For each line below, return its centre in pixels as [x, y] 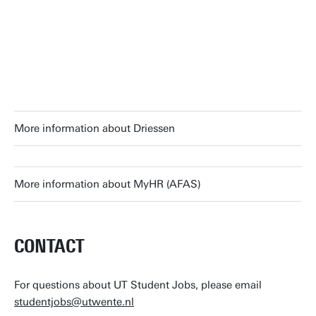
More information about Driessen [95, 128]
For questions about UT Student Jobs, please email [138, 285]
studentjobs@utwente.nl [74, 302]
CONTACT [49, 246]
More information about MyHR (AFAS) [108, 184]
